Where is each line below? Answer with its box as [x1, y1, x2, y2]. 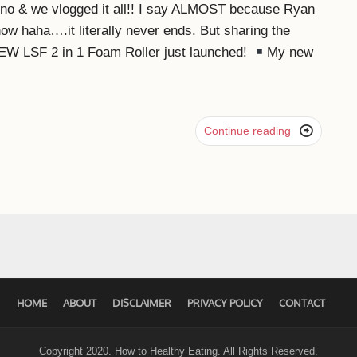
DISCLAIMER [112, 296, 171, 310]
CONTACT [278, 296, 325, 310]
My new [266, 45, 313, 61]
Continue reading [203, 124, 291, 138]
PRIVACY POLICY [186, 296, 263, 310]
